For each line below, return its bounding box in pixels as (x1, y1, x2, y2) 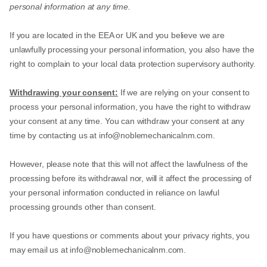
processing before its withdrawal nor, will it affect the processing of (10, 173, 252, 183)
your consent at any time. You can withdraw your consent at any (10, 116, 245, 126)
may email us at (10, 245, 70, 254)
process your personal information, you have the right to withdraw (10, 102, 250, 111)
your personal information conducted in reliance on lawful (10, 188, 219, 197)
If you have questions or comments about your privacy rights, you (10, 231, 250, 240)
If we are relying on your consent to (118, 88, 250, 97)
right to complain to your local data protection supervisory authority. (10, 59, 256, 69)
